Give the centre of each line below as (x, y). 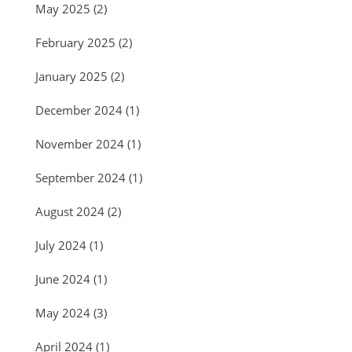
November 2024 (80, 144)
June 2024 (63, 279)
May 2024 (63, 313)
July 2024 (61, 246)
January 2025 (71, 77)
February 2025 (75, 43)
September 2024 (81, 178)
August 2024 (70, 212)
